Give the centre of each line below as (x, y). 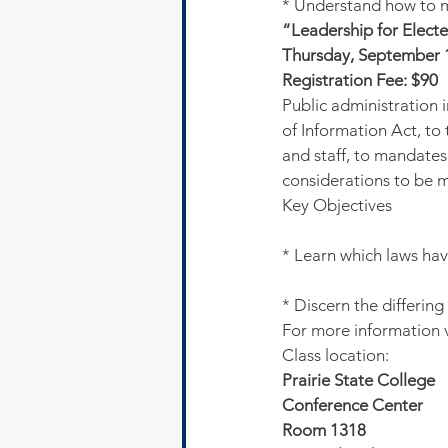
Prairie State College (358, 380)
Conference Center (354, 405)
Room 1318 (324, 430)
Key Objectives (337, 205)
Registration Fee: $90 (360, 80)
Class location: (335, 355)
